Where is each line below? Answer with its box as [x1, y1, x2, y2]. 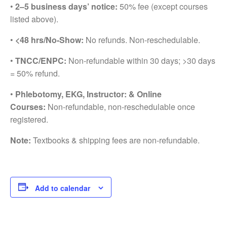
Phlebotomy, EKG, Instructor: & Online [15, 88, 162, 100]
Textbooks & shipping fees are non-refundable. [31, 134, 200, 146]
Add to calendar [35, 182, 90, 193]
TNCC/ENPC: [15, 54, 66, 66]
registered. [10, 113, 48, 125]
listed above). [10, 13, 58, 25]
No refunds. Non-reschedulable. [84, 33, 200, 46]
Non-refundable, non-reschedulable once [46, 100, 195, 112]
